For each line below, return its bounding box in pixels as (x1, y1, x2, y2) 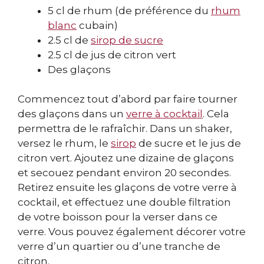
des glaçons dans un (18, 108, 126, 120)
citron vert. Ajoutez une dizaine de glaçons (18, 152, 234, 164)
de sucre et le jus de (136, 137, 241, 150)
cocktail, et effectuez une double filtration (18, 196, 231, 209)
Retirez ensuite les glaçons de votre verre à (18, 181, 237, 194)
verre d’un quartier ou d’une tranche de (18, 240, 220, 253)
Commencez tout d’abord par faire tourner (18, 93, 237, 105)
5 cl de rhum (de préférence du (48, 4, 211, 16)
